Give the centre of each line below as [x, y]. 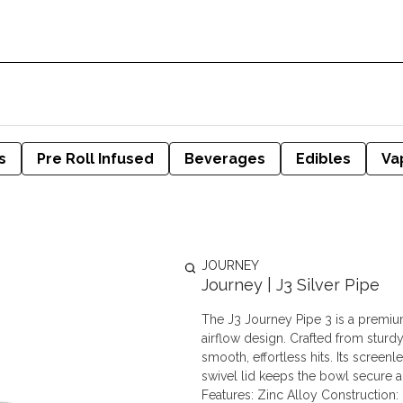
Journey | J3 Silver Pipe [291, 285]
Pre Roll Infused [95, 159]
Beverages [225, 159]
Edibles [323, 159]
